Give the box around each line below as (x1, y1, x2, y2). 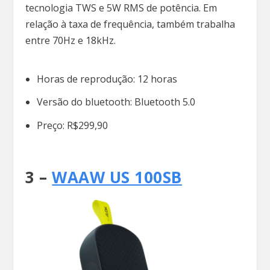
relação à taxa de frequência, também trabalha (25, 17, 236, 31)
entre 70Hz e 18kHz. (25, 34, 116, 48)
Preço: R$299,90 (36, 118, 108, 132)
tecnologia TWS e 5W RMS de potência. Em (25, 1, 218, 15)
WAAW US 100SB (52, 166, 182, 188)
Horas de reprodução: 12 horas (36, 72, 177, 86)
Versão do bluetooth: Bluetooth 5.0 (36, 95, 195, 109)
